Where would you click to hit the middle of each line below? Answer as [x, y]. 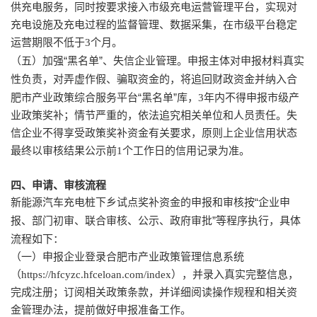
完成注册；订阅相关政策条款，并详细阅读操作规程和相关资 [154, 292]
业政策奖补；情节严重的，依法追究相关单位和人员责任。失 [154, 115]
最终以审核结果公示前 [64, 150]
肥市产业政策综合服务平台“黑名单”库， [104, 97]
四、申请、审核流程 [58, 185]
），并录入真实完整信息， [235, 274]
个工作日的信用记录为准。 [186, 150]
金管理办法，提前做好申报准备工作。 [101, 310]
